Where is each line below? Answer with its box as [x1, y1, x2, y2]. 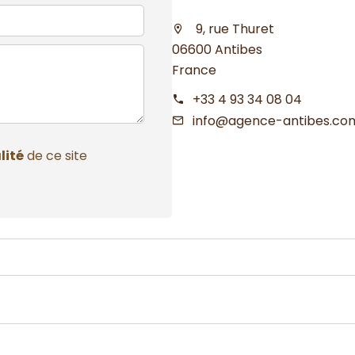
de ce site [24, 146, 87, 165]
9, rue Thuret [192, 20, 274, 39]
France [171, 61, 216, 80]
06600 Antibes [171, 40, 262, 59]
